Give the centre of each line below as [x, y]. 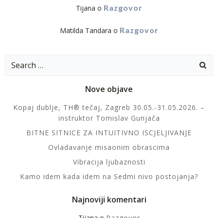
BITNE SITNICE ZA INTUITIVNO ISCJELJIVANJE [109, 133]
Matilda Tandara [85, 30]
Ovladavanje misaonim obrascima [109, 147]
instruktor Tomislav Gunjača [109, 118]
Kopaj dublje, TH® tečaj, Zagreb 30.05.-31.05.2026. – [109, 107]
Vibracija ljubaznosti [109, 162]
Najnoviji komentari [109, 200]
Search [16, 61]
